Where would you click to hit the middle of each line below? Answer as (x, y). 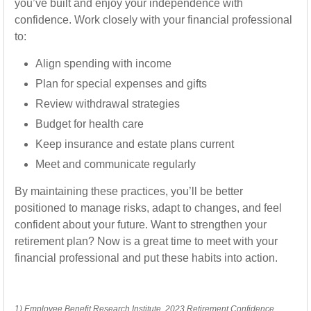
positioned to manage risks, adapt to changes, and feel (148, 208)
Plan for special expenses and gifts (121, 84)
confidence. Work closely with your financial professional (153, 20)
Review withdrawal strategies (108, 104)
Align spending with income (103, 64)
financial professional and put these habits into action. (146, 258)
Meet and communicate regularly (116, 164)
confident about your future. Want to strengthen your (141, 225)
